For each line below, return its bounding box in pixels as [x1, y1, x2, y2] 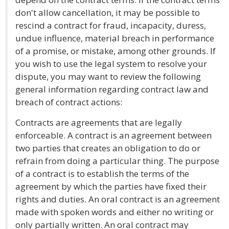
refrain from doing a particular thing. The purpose [15, 155, 219, 167]
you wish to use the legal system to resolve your [15, 58, 207, 70]
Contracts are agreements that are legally [15, 117, 182, 128]
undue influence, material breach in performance [15, 32, 214, 44]
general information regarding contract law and [15, 83, 209, 95]
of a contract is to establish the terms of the [15, 168, 189, 179]
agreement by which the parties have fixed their [15, 180, 207, 192]
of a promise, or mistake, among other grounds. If [15, 45, 216, 57]
